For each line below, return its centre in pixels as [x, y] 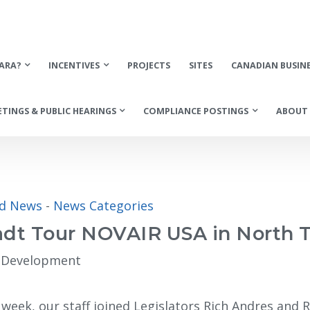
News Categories [103, 206]
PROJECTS [148, 65]
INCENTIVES [74, 65]
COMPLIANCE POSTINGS [196, 111]
